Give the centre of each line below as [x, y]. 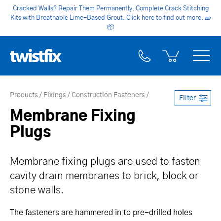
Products [24, 95]
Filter [187, 98]
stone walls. [37, 190]
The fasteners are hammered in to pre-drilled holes [101, 213]
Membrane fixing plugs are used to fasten [105, 161]
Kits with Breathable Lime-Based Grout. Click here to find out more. [107, 18]
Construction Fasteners [108, 95]
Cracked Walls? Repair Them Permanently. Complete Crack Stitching [110, 8]
